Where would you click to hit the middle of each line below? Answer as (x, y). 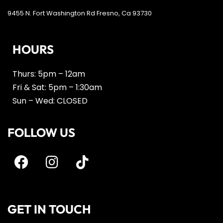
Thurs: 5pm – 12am (49, 74)
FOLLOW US (41, 132)
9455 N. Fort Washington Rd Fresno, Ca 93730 (80, 13)
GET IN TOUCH (49, 209)
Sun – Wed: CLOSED (50, 101)
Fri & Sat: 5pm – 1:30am (57, 87)
